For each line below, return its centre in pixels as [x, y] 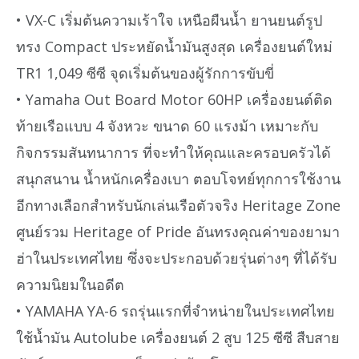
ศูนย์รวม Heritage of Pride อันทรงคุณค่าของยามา [178, 231]
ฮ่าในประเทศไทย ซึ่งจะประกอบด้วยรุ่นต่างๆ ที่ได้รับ [176, 258]
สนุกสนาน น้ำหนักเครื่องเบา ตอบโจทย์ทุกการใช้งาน [178, 178]
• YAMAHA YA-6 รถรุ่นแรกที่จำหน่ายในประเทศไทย [175, 311]
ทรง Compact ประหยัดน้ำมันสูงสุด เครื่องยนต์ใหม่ [174, 46]
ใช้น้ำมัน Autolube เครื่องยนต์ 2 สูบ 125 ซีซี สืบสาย [178, 337]
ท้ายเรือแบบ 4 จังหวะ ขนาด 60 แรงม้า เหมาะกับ [167, 125]
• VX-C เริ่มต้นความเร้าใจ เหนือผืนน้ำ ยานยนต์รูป [169, 20]
